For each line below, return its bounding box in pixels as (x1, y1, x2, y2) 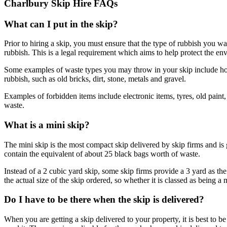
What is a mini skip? (4, 120, 90, 131)
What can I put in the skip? (4, 18, 118, 29)
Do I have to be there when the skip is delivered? (4, 194, 204, 205)
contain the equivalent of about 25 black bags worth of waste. (4, 149, 200, 158)
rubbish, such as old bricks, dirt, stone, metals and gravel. (4, 74, 186, 84)
